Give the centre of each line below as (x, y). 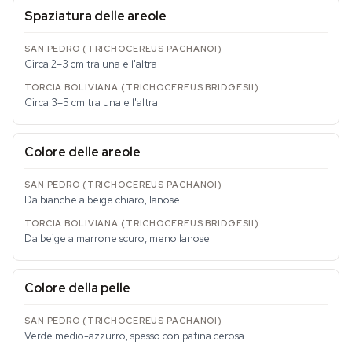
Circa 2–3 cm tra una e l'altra (91, 64)
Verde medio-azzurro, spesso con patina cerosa (134, 336)
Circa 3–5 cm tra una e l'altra (91, 103)
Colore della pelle (77, 288)
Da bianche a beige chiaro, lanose (102, 200)
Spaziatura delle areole (95, 16)
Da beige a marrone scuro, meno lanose (117, 238)
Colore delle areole (82, 152)
